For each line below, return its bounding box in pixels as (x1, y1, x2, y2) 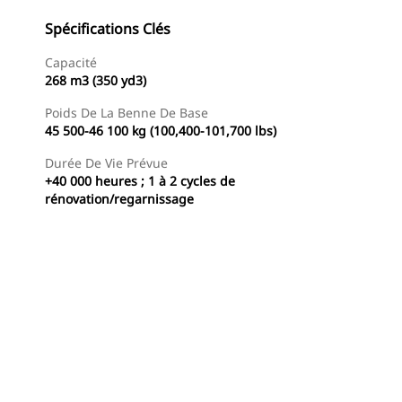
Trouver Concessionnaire (18, 370, 147, 385)
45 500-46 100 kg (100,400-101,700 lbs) (45, 122, 276, 139)
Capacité (45, 54, 97, 71)
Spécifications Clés (45, 19, 170, 39)
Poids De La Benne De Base (45, 104, 208, 121)
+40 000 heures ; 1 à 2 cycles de (45, 172, 235, 189)
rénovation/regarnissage (45, 190, 194, 207)
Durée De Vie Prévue (45, 154, 168, 171)
